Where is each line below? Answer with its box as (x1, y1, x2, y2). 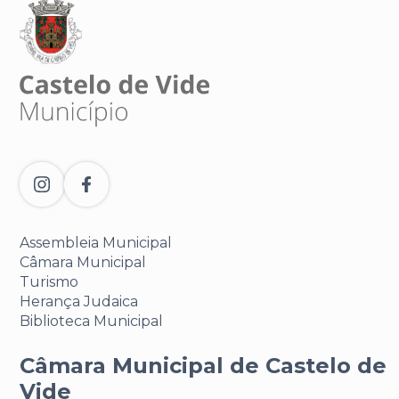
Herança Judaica (20, 293, 138, 310)
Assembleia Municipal (20, 234, 172, 251)
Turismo (20, 273, 78, 290)
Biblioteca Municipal (20, 313, 163, 330)
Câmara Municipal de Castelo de (20, 353, 387, 379)
